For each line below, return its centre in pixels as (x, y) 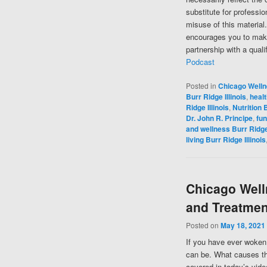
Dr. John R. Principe (219, 118)
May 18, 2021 (243, 226)
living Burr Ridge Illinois (226, 139)
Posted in (201, 85)
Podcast (200, 61)
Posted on (203, 225)
